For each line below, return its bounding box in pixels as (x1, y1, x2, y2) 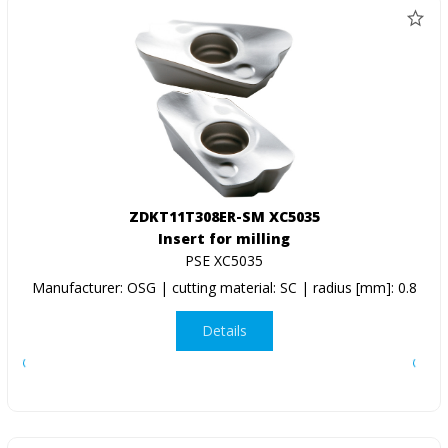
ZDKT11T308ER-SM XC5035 (128, 206, 320, 226)
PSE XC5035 (185, 250, 263, 270)
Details (201, 321, 247, 341)
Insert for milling (158, 228, 290, 248)
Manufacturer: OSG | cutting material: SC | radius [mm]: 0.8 (31, 277, 417, 297)
